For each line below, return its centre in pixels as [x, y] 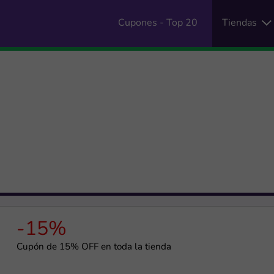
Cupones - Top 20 [158, 23]
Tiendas [240, 23]
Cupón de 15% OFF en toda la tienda [94, 248]
